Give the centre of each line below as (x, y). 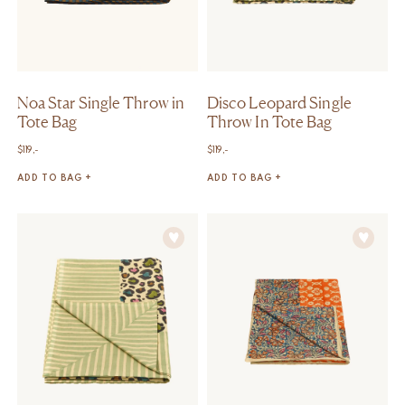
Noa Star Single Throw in (101, 102)
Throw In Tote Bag (269, 121)
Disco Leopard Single (279, 102)
